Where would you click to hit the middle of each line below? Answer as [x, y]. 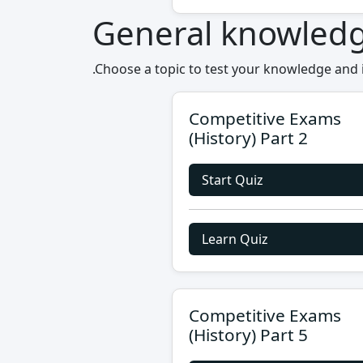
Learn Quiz [235, 239]
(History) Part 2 [248, 138]
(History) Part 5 [248, 335]
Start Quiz [233, 180]
